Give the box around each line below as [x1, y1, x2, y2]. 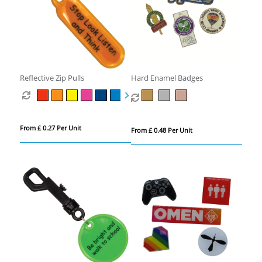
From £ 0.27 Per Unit [19, 123, 81, 132]
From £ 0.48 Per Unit [130, 125, 192, 135]
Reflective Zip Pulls [19, 72, 84, 83]
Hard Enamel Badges [130, 72, 203, 83]
